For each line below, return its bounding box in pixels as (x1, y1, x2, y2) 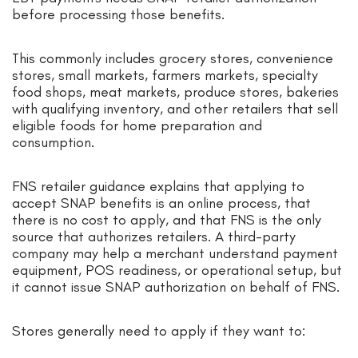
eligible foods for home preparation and (12, 117, 262, 135)
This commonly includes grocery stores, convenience (12, 50, 333, 68)
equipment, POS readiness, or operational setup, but (12, 261, 342, 280)
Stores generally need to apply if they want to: (12, 322, 305, 340)
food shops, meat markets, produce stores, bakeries (12, 83, 339, 101)
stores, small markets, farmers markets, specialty (12, 66, 318, 85)
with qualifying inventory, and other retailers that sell (12, 100, 338, 118)
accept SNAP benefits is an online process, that (12, 194, 311, 213)
